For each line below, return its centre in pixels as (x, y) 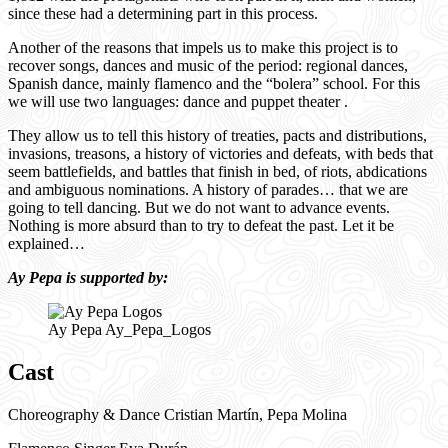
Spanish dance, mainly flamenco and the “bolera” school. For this (214, 83)
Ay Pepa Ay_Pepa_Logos (129, 329)
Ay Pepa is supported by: (88, 277)
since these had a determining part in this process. (163, 13)
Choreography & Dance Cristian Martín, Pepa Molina (177, 414)
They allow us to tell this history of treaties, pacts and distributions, (217, 135)
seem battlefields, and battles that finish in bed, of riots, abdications (217, 171)
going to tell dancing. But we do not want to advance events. (199, 207)
